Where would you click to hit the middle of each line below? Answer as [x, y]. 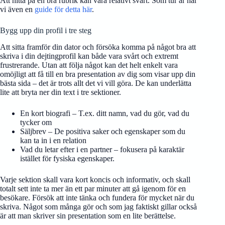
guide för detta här [63, 10]
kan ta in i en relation [53, 141]
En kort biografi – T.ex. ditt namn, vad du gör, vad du [105, 114]
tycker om [36, 123]
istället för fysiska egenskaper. [67, 159]
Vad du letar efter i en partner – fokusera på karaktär [102, 150]
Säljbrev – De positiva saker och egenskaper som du [103, 132]
